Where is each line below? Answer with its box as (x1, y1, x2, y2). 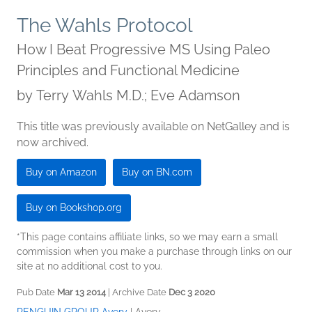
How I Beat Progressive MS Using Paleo (17, 40, 270, 58)
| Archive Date (106, 286, 169, 297)
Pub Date (17, 286, 57, 297)
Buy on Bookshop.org (26, 201, 122, 213)
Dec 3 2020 (169, 286, 215, 297)
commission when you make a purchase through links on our (17, 245, 292, 257)
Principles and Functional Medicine (17, 61, 240, 79)
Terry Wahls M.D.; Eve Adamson (36, 86, 240, 104)
